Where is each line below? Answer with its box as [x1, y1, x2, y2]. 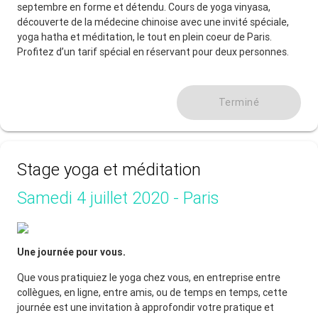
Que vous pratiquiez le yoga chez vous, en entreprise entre [17, 270, 280, 284]
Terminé [218, 95, 260, 109]
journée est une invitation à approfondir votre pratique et [17, 300, 274, 314]
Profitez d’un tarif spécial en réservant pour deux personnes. [17, 45, 289, 58]
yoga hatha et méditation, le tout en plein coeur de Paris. [17, 30, 272, 43]
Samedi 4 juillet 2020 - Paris [17, 187, 219, 208]
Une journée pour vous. [17, 245, 126, 258]
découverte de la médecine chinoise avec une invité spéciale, [17, 15, 289, 28]
